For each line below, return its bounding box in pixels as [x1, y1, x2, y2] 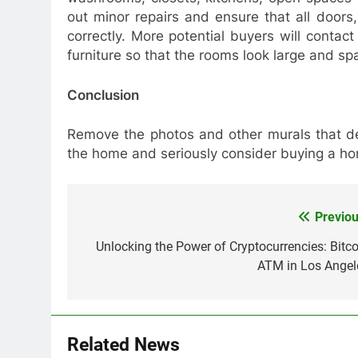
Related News [67, 332, 180, 356]
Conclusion [67, 86, 139, 103]
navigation [82, 238, 172, 261]
